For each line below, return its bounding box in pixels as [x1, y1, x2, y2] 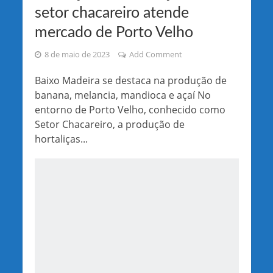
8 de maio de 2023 [44, 49, 110, 60]
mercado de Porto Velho [34, 24, 193, 40]
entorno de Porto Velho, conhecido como [34, 102, 225, 116]
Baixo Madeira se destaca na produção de [34, 73, 227, 87]
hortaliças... [34, 132, 88, 146]
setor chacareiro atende [34, 5, 189, 21]
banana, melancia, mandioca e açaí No [34, 88, 211, 102]
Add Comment [129, 49, 182, 60]
